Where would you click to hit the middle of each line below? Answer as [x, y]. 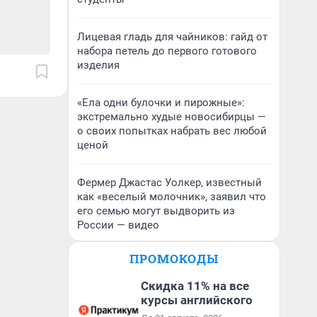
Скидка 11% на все [195, 286]
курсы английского [197, 300]
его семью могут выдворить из [156, 211]
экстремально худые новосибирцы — [172, 117]
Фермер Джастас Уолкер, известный [169, 183]
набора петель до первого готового [167, 51]
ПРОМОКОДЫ [174, 259]
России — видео [118, 225]
